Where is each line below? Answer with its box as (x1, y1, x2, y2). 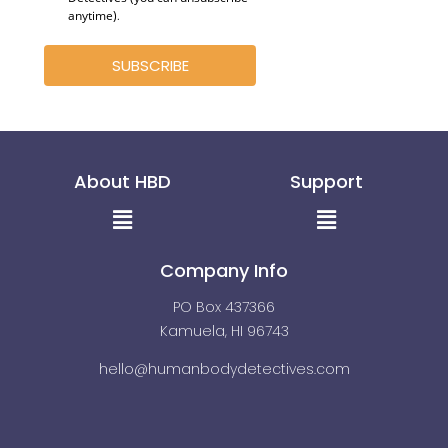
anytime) (68, 6, 117, 24)
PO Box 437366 (173, 297, 275, 317)
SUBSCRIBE (111, 54, 189, 76)
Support (289, 168, 363, 194)
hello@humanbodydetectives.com (98, 359, 350, 379)
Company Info (160, 258, 288, 284)
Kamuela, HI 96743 (159, 321, 289, 341)
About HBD (73, 168, 171, 194)
